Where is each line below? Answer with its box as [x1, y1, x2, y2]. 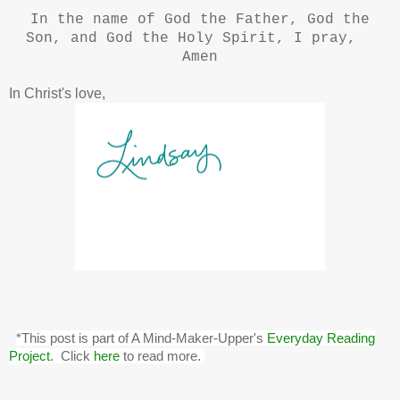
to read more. [120, 348, 201, 364]
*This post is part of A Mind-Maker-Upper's [16, 330, 267, 346]
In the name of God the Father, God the [30, 12, 370, 29]
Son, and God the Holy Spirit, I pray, [26, 30, 374, 47]
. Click [50, 348, 94, 364]
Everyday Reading [267, 330, 375, 346]
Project [9, 348, 50, 364]
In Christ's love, [9, 86, 105, 102]
